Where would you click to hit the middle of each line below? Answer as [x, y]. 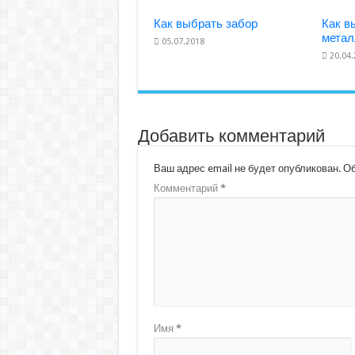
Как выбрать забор [205, 24]
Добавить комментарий [231, 136]
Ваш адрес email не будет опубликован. [247, 169]
